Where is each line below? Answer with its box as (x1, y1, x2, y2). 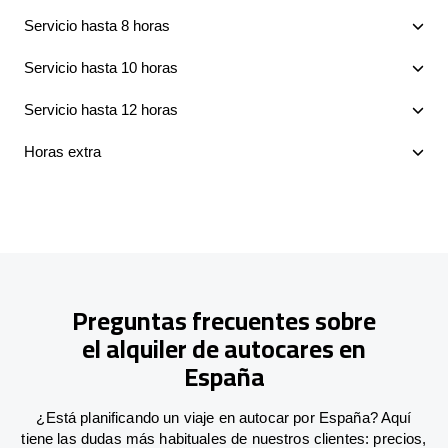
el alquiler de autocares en (82, 324, 366, 372)
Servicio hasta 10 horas (24, 58, 178, 76)
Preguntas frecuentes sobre (72, 296, 376, 344)
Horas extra (24, 142, 101, 160)
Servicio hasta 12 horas (24, 100, 178, 118)
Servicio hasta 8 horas (24, 16, 170, 34)
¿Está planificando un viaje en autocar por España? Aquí (36, 408, 412, 426)
